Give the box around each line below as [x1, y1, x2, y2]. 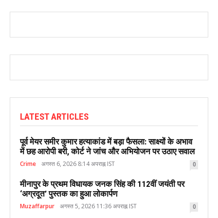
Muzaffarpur [20, 201, 54, 210]
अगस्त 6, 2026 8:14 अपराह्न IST [41, 159, 115, 168]
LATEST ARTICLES [20, 110, 89, 122]
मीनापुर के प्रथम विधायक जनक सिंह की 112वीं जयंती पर [20, 179, 184, 189]
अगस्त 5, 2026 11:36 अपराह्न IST [60, 201, 137, 210]
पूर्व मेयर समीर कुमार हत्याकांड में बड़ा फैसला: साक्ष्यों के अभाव [20, 136, 192, 146]
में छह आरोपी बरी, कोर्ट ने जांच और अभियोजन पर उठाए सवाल [20, 146, 195, 156]
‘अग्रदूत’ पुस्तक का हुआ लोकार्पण [20, 188, 117, 199]
